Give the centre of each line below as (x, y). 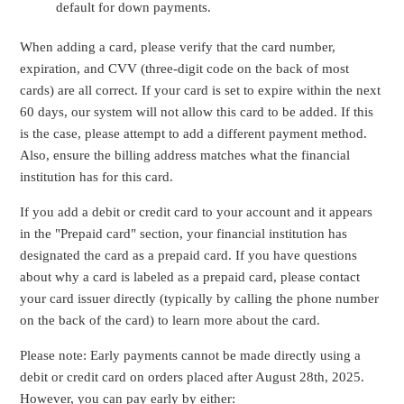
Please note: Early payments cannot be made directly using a (191, 356)
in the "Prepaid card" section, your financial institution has (184, 234)
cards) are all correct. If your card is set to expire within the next (201, 91)
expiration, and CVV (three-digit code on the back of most (185, 69)
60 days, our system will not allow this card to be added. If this (197, 112)
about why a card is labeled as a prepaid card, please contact (190, 277)
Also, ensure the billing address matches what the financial (185, 156)
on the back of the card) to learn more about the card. (170, 321)
